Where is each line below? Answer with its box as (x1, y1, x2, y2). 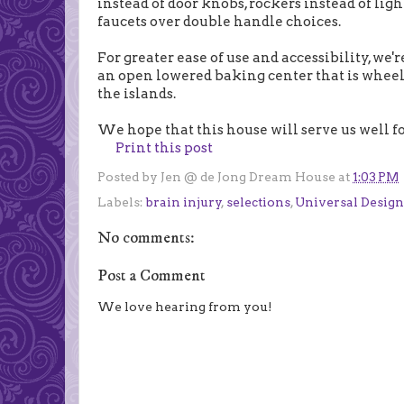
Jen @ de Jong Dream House (161, 169, 335, 184)
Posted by (97, 169, 161, 184)
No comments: (97, 227, 195, 248)
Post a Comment (97, 266, 206, 286)
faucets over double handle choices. (97, 14, 344, 31)
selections (226, 194, 290, 209)
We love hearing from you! (97, 298, 272, 314)
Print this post (115, 140, 213, 157)
